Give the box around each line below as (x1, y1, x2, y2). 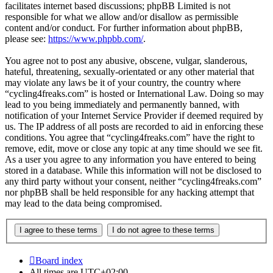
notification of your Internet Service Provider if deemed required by (5, 110, 263, 121)
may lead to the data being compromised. (5, 198, 162, 209)
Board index (35, 255, 83, 266)
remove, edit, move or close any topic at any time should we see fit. (5, 143, 263, 154)
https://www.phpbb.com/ (48, 34, 143, 44)
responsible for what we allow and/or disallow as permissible (5, 12, 238, 23)
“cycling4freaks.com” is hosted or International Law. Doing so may (5, 88, 264, 99)
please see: (5, 34, 48, 44)
